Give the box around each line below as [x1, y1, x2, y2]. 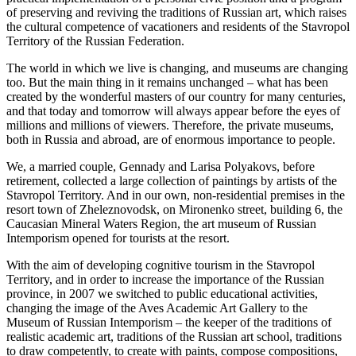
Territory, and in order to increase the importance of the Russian [6, 273, 324, 287]
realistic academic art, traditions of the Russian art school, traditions [6, 330, 342, 344]
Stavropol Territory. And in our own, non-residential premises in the [6, 188, 345, 203]
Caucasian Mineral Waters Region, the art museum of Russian [6, 217, 316, 231]
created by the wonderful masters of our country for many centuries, [6, 90, 346, 104]
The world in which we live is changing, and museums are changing [6, 61, 348, 75]
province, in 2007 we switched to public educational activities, [6, 287, 318, 301]
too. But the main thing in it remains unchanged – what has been [6, 75, 328, 90]
